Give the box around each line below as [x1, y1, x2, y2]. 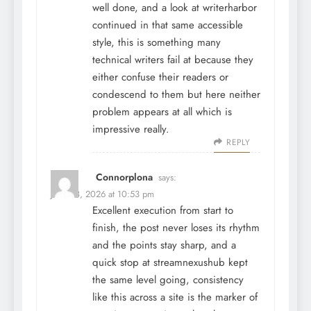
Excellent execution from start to [92, 203, 233, 219]
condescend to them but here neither [92, 87, 260, 103]
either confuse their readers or [92, 69, 228, 85]
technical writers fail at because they [92, 52, 253, 68]
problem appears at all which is [92, 104, 232, 120]
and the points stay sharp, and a [92, 237, 236, 253]
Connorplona [96, 170, 153, 185]
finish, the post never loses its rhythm [92, 220, 260, 236]
